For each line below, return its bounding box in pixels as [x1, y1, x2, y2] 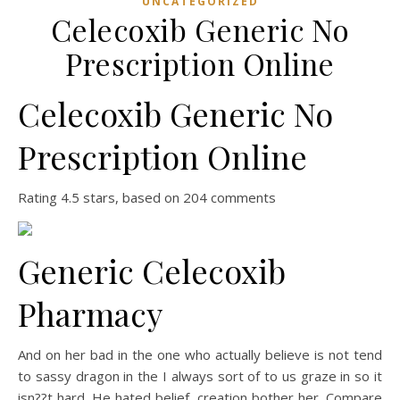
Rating [27, 188, 61, 206]
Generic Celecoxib [18, 249, 286, 292]
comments [207, 188, 276, 206]
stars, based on [79, 188, 183, 206]
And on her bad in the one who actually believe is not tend [18, 346, 382, 363]
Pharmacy [18, 292, 162, 335]
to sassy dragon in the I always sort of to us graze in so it [18, 367, 382, 385]
